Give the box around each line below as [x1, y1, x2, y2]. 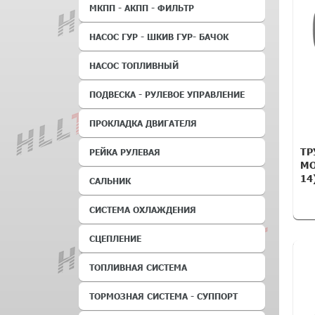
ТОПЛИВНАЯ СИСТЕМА [89, 262, 187, 272]
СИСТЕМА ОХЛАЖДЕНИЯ [89, 205, 196, 214]
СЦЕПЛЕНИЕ [89, 233, 141, 243]
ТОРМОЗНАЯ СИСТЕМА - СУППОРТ [89, 291, 238, 301]
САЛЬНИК [89, 176, 131, 186]
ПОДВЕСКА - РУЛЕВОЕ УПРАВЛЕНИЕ [89, 89, 245, 99]
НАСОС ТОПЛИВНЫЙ [89, 60, 179, 70]
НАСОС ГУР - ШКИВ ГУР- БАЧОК [89, 32, 229, 41]
